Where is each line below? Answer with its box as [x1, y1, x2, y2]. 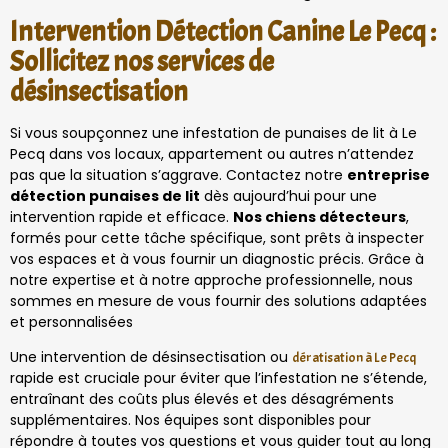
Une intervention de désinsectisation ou [10, 347, 292, 368]
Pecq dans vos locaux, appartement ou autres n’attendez [10, 144, 414, 165]
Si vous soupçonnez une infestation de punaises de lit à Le [10, 123, 417, 144]
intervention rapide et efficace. [10, 207, 233, 228]
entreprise [347, 165, 430, 186]
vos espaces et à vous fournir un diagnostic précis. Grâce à [10, 249, 424, 270]
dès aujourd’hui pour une [200, 186, 377, 207]
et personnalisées [10, 312, 133, 333]
